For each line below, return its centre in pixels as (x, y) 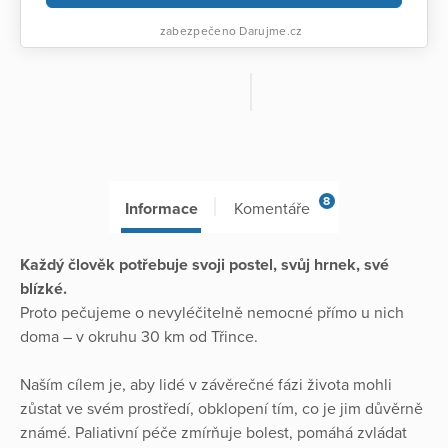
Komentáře (271, 208)
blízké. (43, 288)
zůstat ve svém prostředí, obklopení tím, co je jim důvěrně (221, 408)
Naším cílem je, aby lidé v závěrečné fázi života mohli (206, 384)
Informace (161, 208)
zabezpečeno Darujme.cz (229, 30)
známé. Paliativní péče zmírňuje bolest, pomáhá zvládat (213, 432)
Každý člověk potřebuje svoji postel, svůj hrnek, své (204, 264)
